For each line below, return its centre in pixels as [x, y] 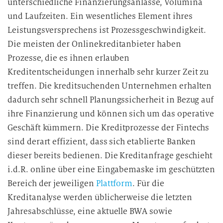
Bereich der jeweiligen [52, 183]
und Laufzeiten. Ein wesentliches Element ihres [100, 16]
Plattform [114, 183]
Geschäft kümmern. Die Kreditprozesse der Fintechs [109, 128]
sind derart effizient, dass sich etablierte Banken [102, 142]
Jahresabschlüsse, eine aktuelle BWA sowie [90, 211]
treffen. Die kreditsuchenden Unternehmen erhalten [110, 86]
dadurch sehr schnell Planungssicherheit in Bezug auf [111, 100]
